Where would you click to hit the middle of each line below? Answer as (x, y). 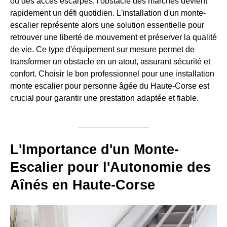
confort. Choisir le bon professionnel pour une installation (112, 74)
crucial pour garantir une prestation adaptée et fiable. (104, 98)
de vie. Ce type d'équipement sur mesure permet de (102, 49)
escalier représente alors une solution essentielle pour (107, 25)
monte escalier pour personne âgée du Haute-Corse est (110, 86)
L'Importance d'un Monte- (94, 149)
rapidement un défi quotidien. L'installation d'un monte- (108, 13)
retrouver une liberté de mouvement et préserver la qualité (113, 37)
